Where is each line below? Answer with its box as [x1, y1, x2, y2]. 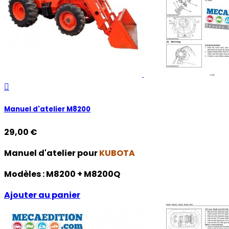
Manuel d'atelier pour [4, 147, 99, 159]
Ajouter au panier [4, 189, 80, 201]
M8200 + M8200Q [46, 168, 120, 180]
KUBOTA [99, 147, 135, 159]
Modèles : [4, 168, 46, 180]
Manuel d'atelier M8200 [4, 104, 90, 114]
